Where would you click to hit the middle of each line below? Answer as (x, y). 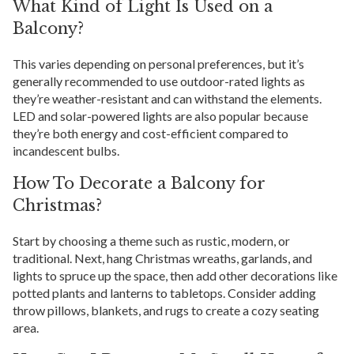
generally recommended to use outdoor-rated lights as (159, 81)
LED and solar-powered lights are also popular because (160, 116)
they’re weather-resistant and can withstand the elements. (167, 99)
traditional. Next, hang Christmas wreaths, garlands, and (162, 258)
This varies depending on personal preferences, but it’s (158, 64)
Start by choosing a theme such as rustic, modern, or (151, 241)
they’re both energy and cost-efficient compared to (151, 134)
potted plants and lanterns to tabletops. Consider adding (164, 293)
